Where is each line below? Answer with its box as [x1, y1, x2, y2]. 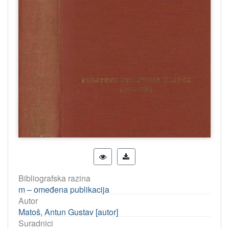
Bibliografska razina [18, 172, 90, 184]
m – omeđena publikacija [18, 184, 109, 195]
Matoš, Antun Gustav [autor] [18, 206, 118, 218]
